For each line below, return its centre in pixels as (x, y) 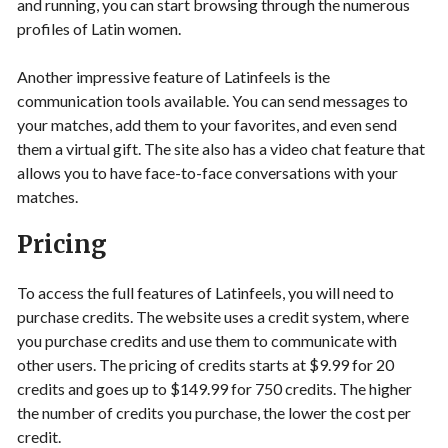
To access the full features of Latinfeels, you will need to (205, 292)
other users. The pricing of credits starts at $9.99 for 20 (205, 364)
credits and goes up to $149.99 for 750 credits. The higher (214, 388)
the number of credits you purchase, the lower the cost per (214, 412)
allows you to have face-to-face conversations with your (207, 172)
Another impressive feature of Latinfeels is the (173, 76)
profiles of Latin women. (99, 28)
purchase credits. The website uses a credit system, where (213, 316)
